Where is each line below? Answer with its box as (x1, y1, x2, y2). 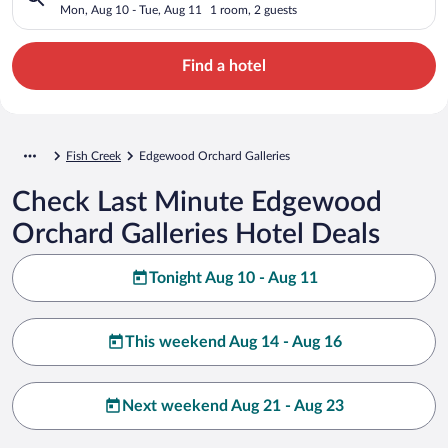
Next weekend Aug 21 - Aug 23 (122, 397, 344, 414)
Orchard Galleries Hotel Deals (12, 219, 380, 248)
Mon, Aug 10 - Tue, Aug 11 (60, 3, 202, 16)
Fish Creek (66, 149, 121, 162)
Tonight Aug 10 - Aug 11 (148, 269, 318, 286)
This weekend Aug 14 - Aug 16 (124, 333, 342, 350)
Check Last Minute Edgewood (12, 187, 382, 216)
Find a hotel (182, 57, 266, 74)
